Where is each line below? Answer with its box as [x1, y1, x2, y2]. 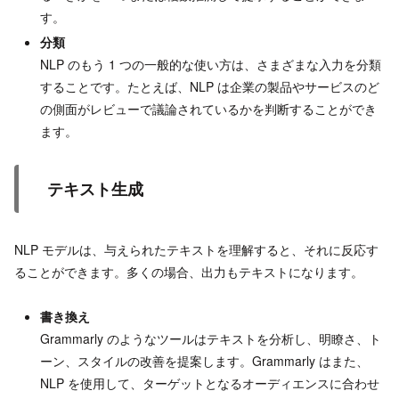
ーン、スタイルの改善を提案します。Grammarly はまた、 [39, 352, 369, 370]
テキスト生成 [47, 177, 143, 201]
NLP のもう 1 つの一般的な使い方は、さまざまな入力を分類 [39, 54, 381, 73]
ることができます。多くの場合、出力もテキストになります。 [14, 263, 363, 281]
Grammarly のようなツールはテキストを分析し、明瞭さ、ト [39, 330, 381, 348]
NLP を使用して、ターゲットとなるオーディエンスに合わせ [39, 374, 379, 393]
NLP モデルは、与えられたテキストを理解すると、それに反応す [14, 240, 379, 259]
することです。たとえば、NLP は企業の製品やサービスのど [39, 77, 379, 95]
